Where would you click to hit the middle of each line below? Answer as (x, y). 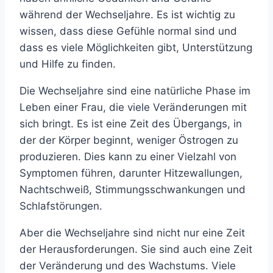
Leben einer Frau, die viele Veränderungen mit (133, 108)
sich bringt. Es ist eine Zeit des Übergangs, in (131, 124)
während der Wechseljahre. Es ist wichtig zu (127, 15)
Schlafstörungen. (61, 206)
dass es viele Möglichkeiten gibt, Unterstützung (136, 48)
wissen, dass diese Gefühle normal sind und (128, 31)
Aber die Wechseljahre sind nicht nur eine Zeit (132, 233)
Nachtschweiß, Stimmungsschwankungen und (133, 190)
